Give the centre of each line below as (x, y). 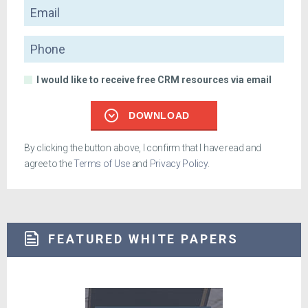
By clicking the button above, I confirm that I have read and (143, 148)
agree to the (49, 164)
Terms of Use (102, 164)
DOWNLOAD (159, 116)
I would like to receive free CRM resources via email (154, 80)
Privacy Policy (178, 164)
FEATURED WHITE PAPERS (143, 239)
